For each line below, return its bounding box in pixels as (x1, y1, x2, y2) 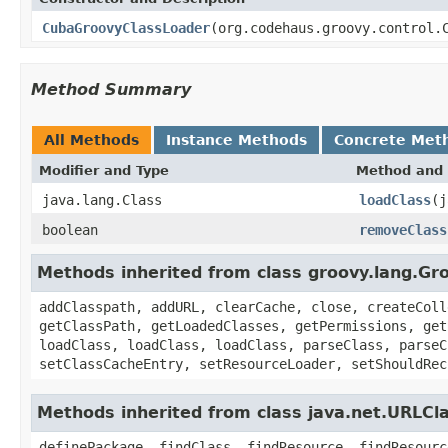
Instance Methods (166, 131, 307, 148)
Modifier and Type (39, 162, 169, 178)
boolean (42, 221, 98, 238)
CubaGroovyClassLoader (42, 19, 210, 36)
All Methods (44, 131, 139, 148)
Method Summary (31, 79, 191, 99)
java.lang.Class (42, 191, 162, 208)
